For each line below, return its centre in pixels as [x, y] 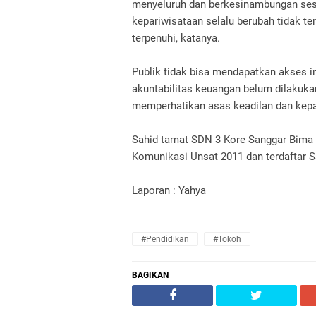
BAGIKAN [150, 275]
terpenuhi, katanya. [176, 38]
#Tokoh [227, 239]
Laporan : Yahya [169, 190]
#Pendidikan [165, 239]
